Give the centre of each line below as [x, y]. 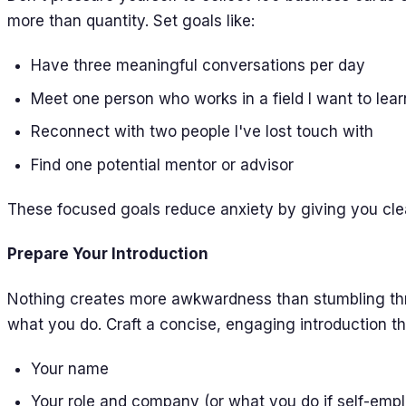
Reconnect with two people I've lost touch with [202, 132]
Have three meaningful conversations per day [198, 66]
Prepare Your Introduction [108, 254]
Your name [69, 368]
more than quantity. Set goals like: [131, 21]
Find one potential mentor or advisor [162, 164]
